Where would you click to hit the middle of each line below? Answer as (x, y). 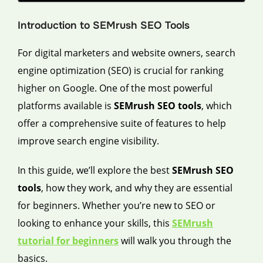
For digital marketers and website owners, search (127, 53)
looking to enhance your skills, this (95, 223)
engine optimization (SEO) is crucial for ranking (121, 70)
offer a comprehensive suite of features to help (122, 123)
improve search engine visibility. (88, 141)
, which (217, 105)
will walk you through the (175, 240)
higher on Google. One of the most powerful (115, 88)
